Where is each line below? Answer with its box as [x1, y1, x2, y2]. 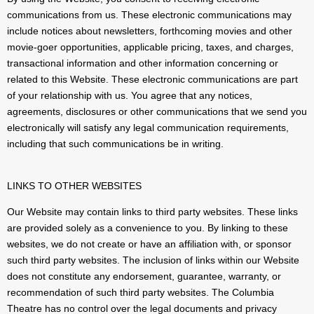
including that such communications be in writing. [7, 138, 224, 150]
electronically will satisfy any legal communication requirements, [7, 122, 289, 134]
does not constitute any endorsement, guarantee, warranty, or [7, 271, 281, 282]
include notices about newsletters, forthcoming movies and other [7, 25, 292, 37]
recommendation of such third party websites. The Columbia [7, 287, 274, 299]
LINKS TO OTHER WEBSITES [7, 180, 142, 192]
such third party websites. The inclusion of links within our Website [7, 254, 299, 266]
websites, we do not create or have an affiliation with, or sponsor [7, 238, 292, 250]
